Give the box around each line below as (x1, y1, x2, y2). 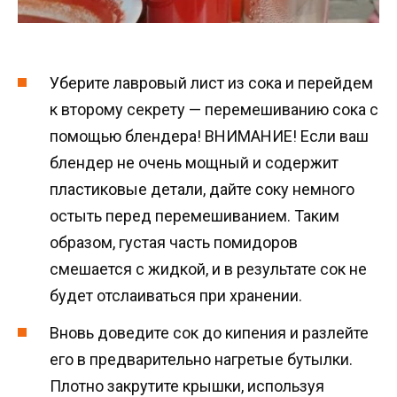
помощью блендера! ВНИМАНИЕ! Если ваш (50, 126, 369, 145)
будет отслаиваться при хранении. (50, 285, 302, 305)
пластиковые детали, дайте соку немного (50, 179, 354, 198)
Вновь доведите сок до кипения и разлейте (50, 323, 369, 343)
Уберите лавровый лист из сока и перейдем (50, 73, 373, 92)
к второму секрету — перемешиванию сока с (50, 99, 378, 119)
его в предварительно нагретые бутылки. (50, 350, 353, 370)
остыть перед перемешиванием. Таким (50, 206, 339, 225)
